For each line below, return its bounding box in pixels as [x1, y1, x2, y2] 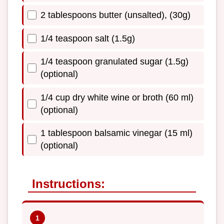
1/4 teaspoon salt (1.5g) [40, 33, 135, 43]
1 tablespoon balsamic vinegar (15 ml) [40, 128, 192, 138]
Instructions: [32, 177, 105, 191]
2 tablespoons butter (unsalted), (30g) [40, 9, 190, 20]
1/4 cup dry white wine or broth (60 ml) [40, 92, 193, 102]
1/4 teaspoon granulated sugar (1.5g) [40, 56, 188, 67]
